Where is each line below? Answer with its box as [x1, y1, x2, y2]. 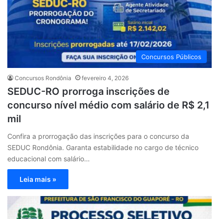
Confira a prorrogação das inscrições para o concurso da [7, 131, 189, 140]
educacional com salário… [7, 154, 90, 163]
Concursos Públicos [141, 52, 201, 61]
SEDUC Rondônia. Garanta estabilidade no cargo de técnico [7, 143, 198, 152]
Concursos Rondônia [15, 74, 71, 82]
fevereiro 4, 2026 [82, 74, 129, 82]
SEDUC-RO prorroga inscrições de [7, 85, 170, 97]
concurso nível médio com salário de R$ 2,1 [7, 99, 210, 111]
